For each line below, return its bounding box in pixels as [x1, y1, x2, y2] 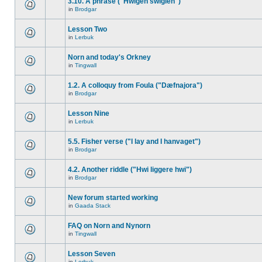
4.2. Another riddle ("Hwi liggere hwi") [68, 166, 192, 174]
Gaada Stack [75, 202, 111, 209]
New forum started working [68, 194, 158, 202]
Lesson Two [68, 25, 107, 33]
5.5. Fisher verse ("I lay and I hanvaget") [68, 137, 201, 146]
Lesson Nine [68, 109, 109, 118]
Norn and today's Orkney [68, 53, 151, 61]
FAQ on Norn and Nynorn [68, 222, 150, 230]
